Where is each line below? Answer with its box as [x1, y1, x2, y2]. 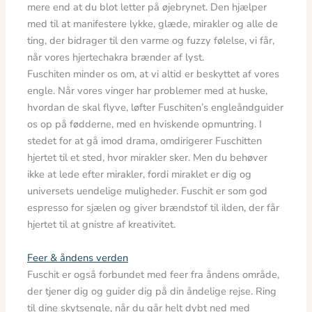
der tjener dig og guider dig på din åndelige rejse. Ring [27, 283, 277, 298]
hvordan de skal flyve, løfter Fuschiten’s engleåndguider [27, 100, 284, 115]
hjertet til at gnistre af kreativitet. [27, 217, 176, 232]
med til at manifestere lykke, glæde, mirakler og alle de [27, 17, 279, 31]
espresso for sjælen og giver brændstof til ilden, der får [27, 201, 280, 215]
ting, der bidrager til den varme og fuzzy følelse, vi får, [27, 33, 275, 48]
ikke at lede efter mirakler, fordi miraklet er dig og [27, 167, 252, 182]
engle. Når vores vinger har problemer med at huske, [27, 84, 268, 98]
